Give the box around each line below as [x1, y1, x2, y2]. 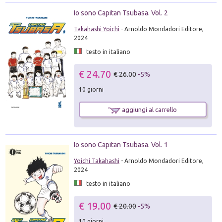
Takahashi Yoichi [73, 26, 119, 32]
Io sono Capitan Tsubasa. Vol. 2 [73, 9, 168, 17]
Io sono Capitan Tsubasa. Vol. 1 [73, 141, 168, 149]
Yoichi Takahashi [73, 158, 119, 165]
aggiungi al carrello [120, 106, 177, 113]
